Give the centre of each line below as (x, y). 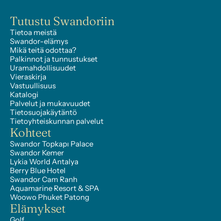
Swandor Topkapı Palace (52, 144)
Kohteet (31, 132)
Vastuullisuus (33, 86)
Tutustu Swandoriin (62, 21)
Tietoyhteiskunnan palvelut (57, 121)
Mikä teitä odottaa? (43, 50)
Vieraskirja (28, 77)
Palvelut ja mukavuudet (50, 103)
